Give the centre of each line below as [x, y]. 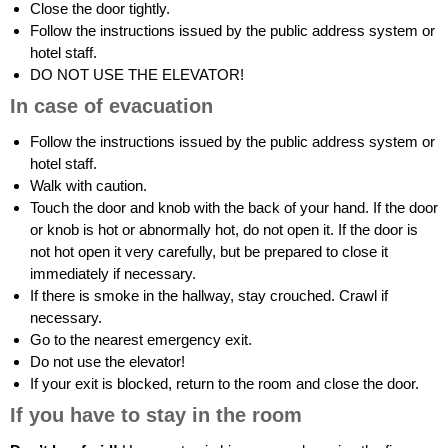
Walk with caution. [88, 185]
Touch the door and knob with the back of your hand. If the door [234, 207]
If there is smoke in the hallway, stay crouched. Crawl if [209, 295]
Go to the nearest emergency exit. [141, 339]
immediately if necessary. [113, 273]
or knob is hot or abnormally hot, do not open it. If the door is [224, 229]
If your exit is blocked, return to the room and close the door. [224, 383]
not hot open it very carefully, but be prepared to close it [209, 251]
